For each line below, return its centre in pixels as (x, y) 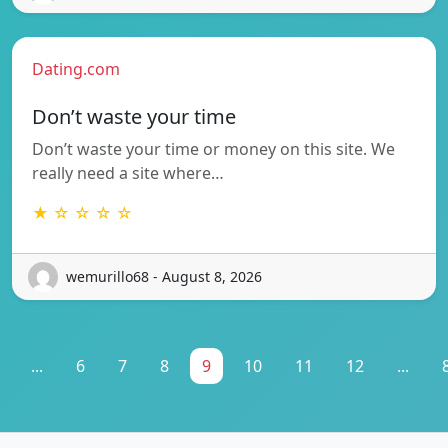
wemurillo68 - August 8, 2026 (164, 277)
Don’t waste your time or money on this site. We (213, 148)
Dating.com (76, 68)
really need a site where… (128, 172)
